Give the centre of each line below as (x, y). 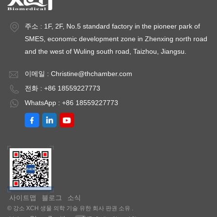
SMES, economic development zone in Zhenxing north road (116, 39)
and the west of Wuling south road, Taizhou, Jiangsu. (106, 51)
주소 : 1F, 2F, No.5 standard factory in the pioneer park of (112, 26)
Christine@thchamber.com (92, 73)
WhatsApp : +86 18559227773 (71, 102)
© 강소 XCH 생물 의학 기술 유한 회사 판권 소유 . (70, 208)
